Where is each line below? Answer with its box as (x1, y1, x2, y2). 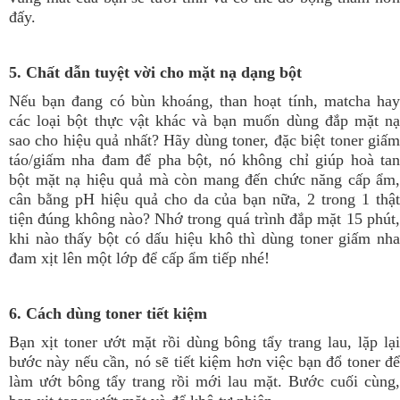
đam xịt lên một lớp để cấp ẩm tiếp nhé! (9, 248, 274, 267)
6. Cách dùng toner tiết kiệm (9, 304, 207, 322)
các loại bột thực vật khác (9, 111, 186, 129)
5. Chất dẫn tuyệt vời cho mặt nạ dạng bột (9, 62, 302, 81)
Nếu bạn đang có (9, 91, 131, 110)
